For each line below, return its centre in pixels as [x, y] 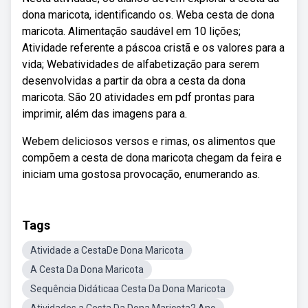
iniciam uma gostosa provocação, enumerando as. [141, 174]
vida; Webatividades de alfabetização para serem [141, 64]
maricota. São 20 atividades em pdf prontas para [138, 97]
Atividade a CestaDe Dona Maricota [107, 250]
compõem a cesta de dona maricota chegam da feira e [152, 158]
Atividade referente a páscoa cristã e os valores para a [153, 48]
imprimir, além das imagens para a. [104, 114]
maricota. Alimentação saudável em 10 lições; [131, 31]
